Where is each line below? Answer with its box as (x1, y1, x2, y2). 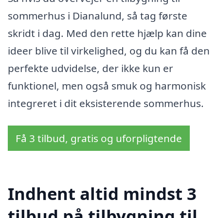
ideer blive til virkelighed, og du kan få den (8, 44, 210, 58)
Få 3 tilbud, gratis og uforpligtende (16, 131, 182, 145)
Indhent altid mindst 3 (8, 182, 197, 205)
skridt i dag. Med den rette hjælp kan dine (8, 26, 207, 40)
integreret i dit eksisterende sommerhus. (8, 96, 204, 110)
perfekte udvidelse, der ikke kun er (8, 61, 173, 75)
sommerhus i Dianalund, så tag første (8, 9, 187, 23)
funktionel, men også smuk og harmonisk (8, 79, 206, 93)
